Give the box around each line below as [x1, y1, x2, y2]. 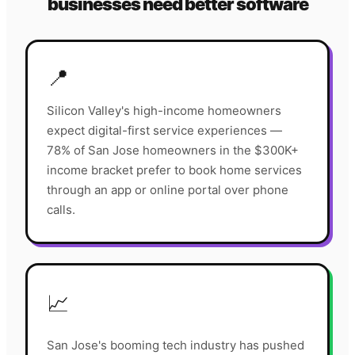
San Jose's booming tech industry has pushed [47, 338, 304, 353]
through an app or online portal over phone [47, 182, 288, 198]
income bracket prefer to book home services [47, 162, 302, 178]
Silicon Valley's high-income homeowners [47, 103, 281, 119]
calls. [47, 202, 75, 218]
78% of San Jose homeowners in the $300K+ [47, 143, 299, 158]
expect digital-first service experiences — [47, 123, 282, 139]
